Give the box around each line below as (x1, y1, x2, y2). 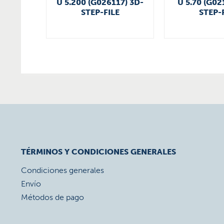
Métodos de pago (21, 192, 84, 202)
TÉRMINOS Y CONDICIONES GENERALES (21, 147, 176, 156)
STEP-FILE (80, 7, 119, 17)
